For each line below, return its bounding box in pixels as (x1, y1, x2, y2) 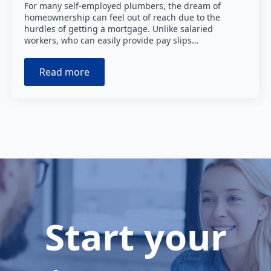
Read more (39, 65, 90, 79)
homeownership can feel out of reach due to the (24, 11, 220, 23)
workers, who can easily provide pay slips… (24, 34, 198, 46)
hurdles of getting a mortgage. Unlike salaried (24, 22, 213, 34)
